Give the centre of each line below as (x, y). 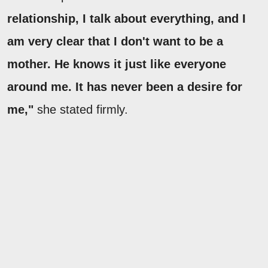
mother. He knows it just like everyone (117, 64)
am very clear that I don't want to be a (115, 41)
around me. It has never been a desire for (125, 86)
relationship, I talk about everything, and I (127, 18)
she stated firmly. (81, 109)
